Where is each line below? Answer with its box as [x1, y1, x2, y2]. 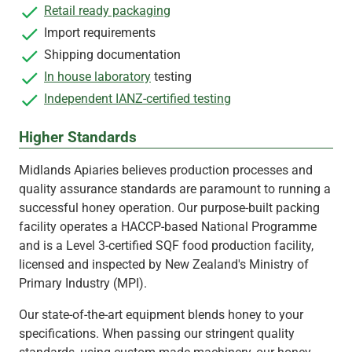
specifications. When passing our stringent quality [19, 325, 295, 341]
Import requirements [44, 24, 156, 40]
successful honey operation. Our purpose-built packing [19, 200, 320, 215]
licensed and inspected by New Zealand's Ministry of [19, 256, 309, 272]
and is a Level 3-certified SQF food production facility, [19, 237, 313, 253]
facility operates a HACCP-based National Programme [19, 218, 317, 234]
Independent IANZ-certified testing [44, 90, 231, 106]
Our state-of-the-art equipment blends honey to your [19, 306, 303, 322]
